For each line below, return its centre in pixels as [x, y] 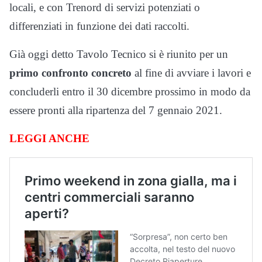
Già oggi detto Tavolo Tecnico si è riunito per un [119, 54]
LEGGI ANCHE [49, 138]
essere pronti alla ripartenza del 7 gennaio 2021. [116, 110]
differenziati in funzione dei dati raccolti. [99, 26]
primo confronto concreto [70, 73]
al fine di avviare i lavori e [191, 73]
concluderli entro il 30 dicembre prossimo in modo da [130, 91]
